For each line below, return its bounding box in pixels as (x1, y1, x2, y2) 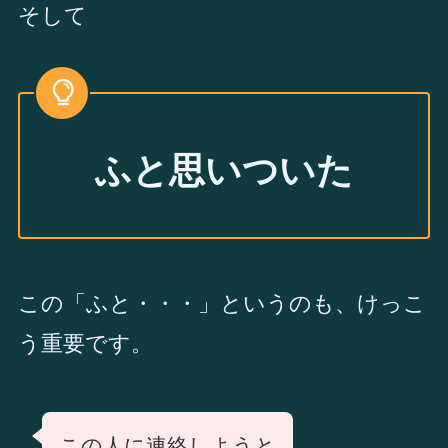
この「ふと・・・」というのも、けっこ (17, 290, 426, 316)
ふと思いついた (95, 151, 353, 192)
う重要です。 (17, 330, 153, 356)
